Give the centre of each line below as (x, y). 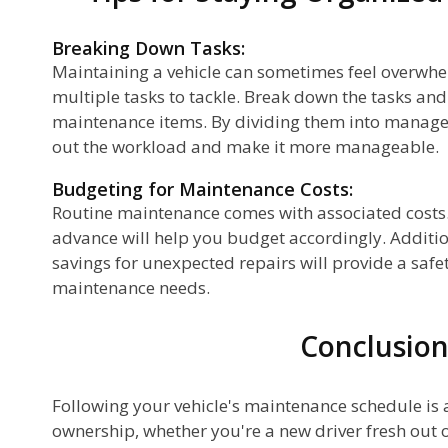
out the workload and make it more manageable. (245, 146)
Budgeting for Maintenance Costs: (202, 188)
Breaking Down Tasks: (148, 47)
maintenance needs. (131, 287)
